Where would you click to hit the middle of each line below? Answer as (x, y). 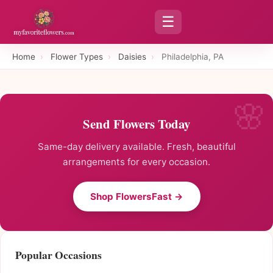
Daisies (132, 56)
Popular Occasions (58, 255)
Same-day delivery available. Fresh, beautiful (136, 147)
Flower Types (77, 56)
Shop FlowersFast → (136, 197)
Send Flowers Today (136, 124)
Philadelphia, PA (193, 56)
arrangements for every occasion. (136, 162)
